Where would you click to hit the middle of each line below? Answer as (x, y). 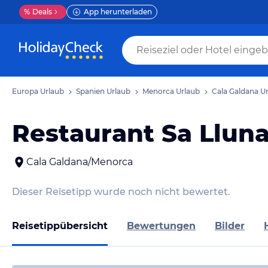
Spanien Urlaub (103, 91)
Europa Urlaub (38, 91)
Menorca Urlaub (171, 91)
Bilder (230, 226)
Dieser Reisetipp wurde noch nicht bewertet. (121, 192)
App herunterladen (118, 12)
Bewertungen (161, 226)
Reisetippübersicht (60, 226)
